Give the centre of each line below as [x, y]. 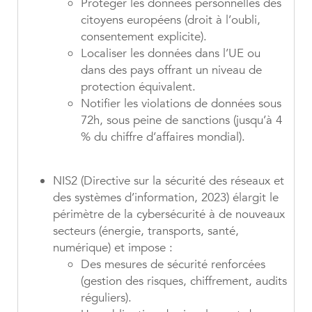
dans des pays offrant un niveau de [171, 70]
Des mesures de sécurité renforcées [173, 265]
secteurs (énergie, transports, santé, [146, 231]
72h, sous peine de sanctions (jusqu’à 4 [181, 120]
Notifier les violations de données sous [181, 104]
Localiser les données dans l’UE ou [171, 54]
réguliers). [106, 298]
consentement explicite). [144, 37]
